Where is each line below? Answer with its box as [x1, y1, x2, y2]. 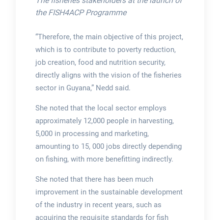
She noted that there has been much [35, 175, 153, 184]
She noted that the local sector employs [35, 104, 166, 113]
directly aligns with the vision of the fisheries [35, 71, 182, 80]
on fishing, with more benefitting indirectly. [35, 155, 173, 164]
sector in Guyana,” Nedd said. [35, 83, 131, 93]
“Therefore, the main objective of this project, [35, 32, 183, 42]
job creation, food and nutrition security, [35, 58, 165, 67]
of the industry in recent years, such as [35, 200, 162, 210]
